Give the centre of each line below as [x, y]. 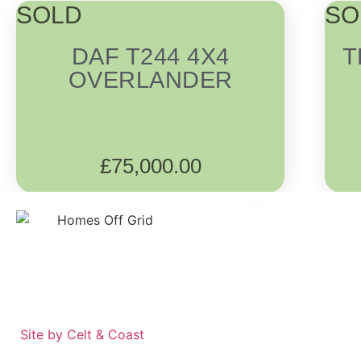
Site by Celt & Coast [82, 335]
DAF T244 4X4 [150, 57]
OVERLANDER [150, 80]
